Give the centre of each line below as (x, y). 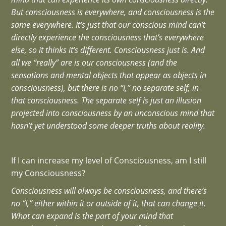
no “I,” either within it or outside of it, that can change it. (109, 203)
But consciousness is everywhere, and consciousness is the (113, 12)
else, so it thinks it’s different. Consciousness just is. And (108, 50)
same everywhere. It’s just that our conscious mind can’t (108, 24)
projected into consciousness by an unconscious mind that (113, 113)
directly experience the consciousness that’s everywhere (108, 37)
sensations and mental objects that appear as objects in (109, 75)
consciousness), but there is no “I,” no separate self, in (105, 88)
